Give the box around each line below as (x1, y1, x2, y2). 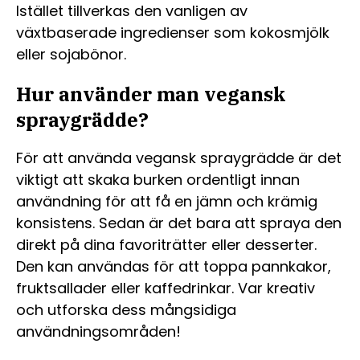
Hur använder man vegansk (16, 80, 286, 107)
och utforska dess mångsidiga (16, 299, 236, 320)
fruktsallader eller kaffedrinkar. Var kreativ (16, 277, 315, 298)
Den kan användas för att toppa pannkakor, (16, 256, 331, 276)
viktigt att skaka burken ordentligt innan (16, 169, 300, 190)
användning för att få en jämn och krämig (16, 190, 317, 211)
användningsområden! (16, 321, 181, 342)
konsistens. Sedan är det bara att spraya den (16, 212, 342, 233)
